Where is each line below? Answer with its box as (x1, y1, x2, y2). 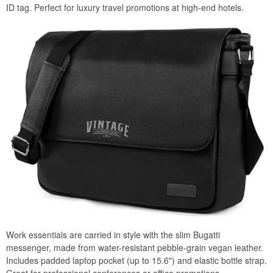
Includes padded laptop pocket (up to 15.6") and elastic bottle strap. (6, 253, 267, 266)
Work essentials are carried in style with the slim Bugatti (6, 228, 220, 241)
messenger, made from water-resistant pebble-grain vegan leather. (6, 241, 263, 253)
